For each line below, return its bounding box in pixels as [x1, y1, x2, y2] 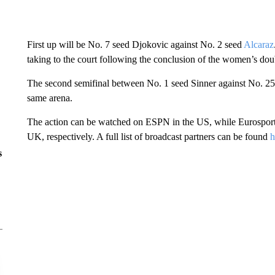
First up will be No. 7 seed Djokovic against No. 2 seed [26, 39, 244, 50]
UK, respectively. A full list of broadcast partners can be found [26, 131, 270, 142]
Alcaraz [243, 39, 274, 50]
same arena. [26, 93, 72, 103]
